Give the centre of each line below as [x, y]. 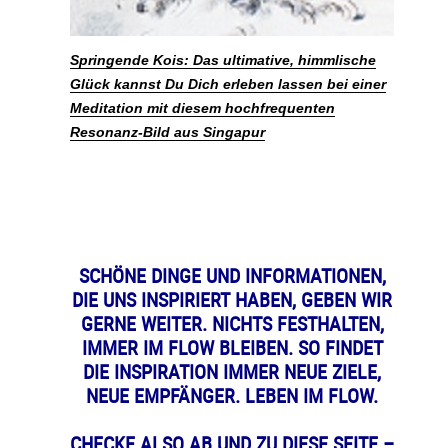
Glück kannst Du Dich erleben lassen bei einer [228, 83]
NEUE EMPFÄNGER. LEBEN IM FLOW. [232, 395]
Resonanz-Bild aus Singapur [167, 131]
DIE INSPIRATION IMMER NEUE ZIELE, [232, 371]
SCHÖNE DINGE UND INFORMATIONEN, [232, 275]
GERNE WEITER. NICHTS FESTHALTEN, [232, 323]
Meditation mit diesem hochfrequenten [202, 107]
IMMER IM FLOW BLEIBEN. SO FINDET [232, 347]
